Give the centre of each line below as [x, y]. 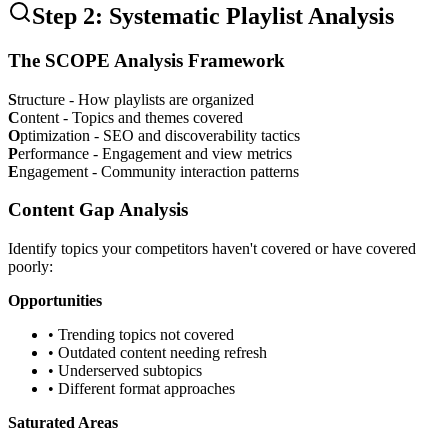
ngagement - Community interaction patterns [159, 171]
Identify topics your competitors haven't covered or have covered [212, 249]
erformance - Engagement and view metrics [155, 153]
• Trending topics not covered [141, 335]
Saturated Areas [63, 423]
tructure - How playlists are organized [135, 99]
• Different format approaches [141, 389]
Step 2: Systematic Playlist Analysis [213, 16]
